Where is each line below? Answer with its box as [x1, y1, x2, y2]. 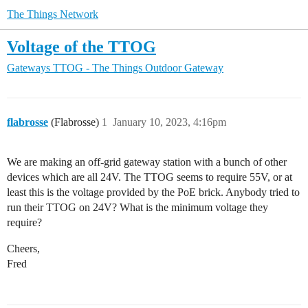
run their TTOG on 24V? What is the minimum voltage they [7, 201, 268, 214]
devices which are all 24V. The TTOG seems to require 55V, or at [7, 171, 292, 184]
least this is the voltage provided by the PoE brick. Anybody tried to [7, 186, 300, 199]
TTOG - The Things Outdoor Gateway [53, 62, 223, 74]
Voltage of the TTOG [7, 37, 156, 56]
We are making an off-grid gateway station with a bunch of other [7, 156, 287, 168]
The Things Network [7, 8, 98, 20]
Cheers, [7, 243, 40, 255]
